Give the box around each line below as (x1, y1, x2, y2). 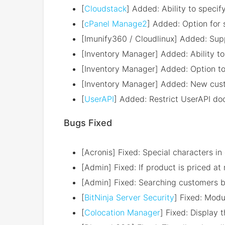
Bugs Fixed (64, 118, 112, 128)
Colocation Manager (84, 207, 160, 217)
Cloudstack (84, 4, 127, 14)
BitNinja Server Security (84, 192, 174, 202)
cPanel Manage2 (84, 19, 147, 29)
